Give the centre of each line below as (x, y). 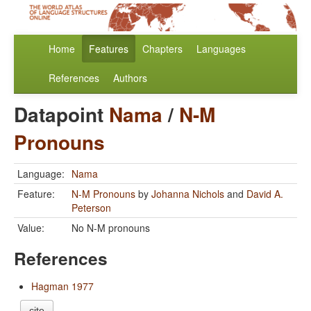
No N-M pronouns (111, 228)
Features (109, 49)
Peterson (91, 208)
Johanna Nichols (188, 194)
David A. (265, 194)
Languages (221, 49)
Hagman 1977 (62, 286)
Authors (130, 78)
